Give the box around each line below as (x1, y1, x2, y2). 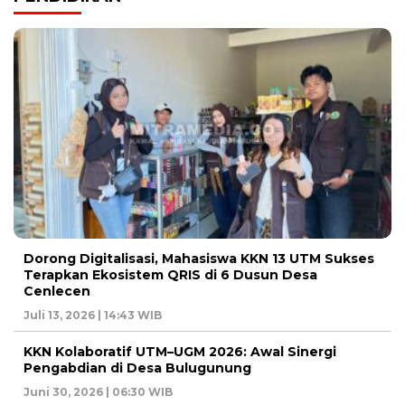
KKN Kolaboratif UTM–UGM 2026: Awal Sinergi (24, 343, 336, 360)
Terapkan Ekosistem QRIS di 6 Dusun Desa (24, 266, 317, 283)
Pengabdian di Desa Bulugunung (24, 359, 251, 376)
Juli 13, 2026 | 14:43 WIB (24, 307, 162, 322)
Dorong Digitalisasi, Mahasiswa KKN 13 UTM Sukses (24, 250, 374, 267)
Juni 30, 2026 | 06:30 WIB (24, 384, 173, 399)
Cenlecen (24, 282, 90, 299)
